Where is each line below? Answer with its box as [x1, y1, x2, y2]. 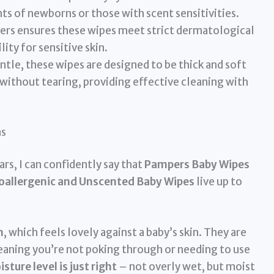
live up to [194, 175, 242, 189]
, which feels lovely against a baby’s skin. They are [3, 226, 246, 240]
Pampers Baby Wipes [144, 158, 250, 172]
